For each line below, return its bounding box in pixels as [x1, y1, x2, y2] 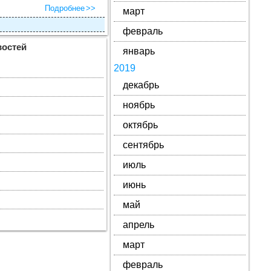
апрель [122, 220, 154, 230]
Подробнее [44, 4, 85, 13]
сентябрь [122, 140, 164, 150]
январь [122, 46, 155, 56]
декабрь [122, 80, 159, 90]
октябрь [122, 120, 158, 130]
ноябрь [122, 100, 155, 110]
